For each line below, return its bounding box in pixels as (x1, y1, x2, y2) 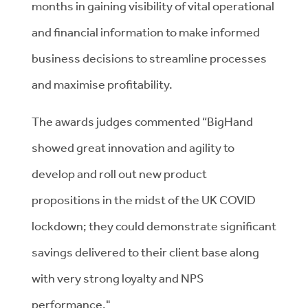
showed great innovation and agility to (32, 140, 234, 155)
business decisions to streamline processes (32, 50, 267, 65)
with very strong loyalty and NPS (32, 270, 203, 285)
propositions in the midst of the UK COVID (32, 192, 256, 207)
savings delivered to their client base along (32, 244, 259, 259)
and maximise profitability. (32, 76, 173, 91)
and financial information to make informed (32, 24, 260, 39)
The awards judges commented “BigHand (32, 113, 253, 129)
